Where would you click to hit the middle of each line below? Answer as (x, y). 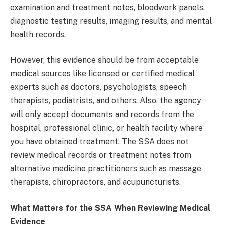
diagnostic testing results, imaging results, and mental (111, 21)
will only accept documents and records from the (102, 115)
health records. (39, 34)
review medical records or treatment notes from (101, 155)
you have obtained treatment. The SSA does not (99, 142)
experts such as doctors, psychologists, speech (98, 87)
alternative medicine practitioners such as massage (106, 169)
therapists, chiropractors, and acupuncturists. (96, 182)
